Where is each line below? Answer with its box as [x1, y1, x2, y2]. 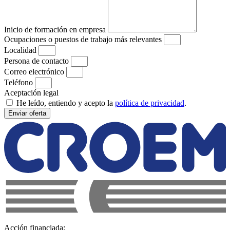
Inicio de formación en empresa [4, 25, 108, 34]
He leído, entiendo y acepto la [16, 98, 115, 107]
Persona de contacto [4, 56, 71, 65]
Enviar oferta [8, 109, 46, 117]
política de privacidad [115, 98, 184, 107]
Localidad [4, 45, 39, 54]
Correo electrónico [4, 67, 66, 76]
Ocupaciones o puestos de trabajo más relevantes [4, 34, 164, 44]
